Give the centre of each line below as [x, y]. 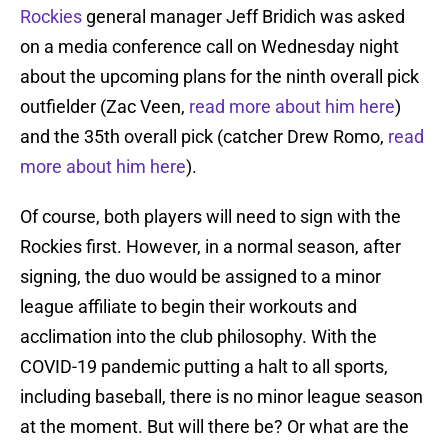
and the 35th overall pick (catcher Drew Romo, [204, 137]
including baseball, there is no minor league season [221, 397]
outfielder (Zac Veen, [104, 107]
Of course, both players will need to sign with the [210, 217]
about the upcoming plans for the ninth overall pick [219, 77]
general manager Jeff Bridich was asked [243, 17]
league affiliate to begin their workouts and [188, 307]
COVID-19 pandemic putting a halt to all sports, [204, 367]
